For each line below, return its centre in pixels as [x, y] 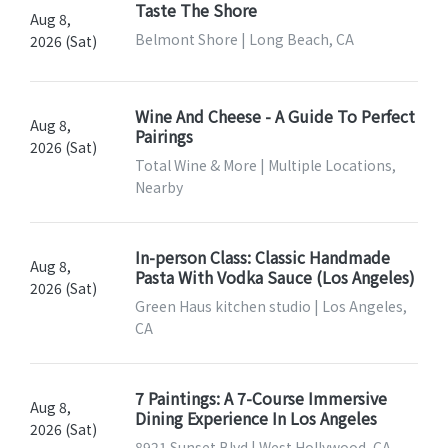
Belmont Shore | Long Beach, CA [244, 39]
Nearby [158, 187]
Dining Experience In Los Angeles [255, 418]
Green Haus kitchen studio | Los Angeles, [270, 306]
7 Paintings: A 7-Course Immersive [260, 398]
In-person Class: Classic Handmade [262, 257]
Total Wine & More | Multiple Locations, [265, 165]
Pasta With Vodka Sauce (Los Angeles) [274, 277]
